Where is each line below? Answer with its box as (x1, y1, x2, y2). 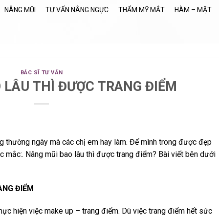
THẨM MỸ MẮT (118, 6, 165, 14)
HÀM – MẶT (175, 6, 212, 14)
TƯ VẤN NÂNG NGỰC (45, 6, 109, 14)
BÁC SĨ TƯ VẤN (20, 69, 63, 76)
